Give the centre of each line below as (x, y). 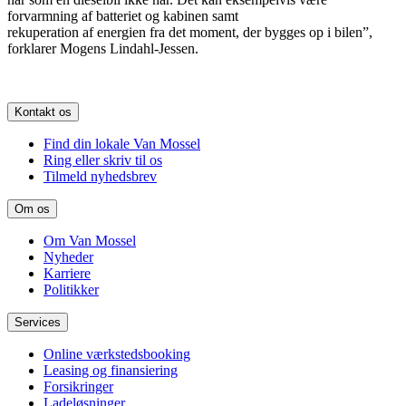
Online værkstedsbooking (117, 354)
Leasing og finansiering (111, 371)
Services (38, 323)
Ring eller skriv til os (103, 160)
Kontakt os (43, 112)
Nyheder (68, 257)
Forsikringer (78, 387)
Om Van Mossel (90, 241)
